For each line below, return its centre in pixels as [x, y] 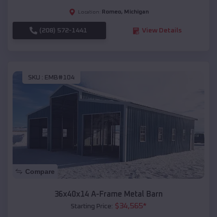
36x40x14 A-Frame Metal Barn [108, 194]
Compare [40, 172]
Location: [89, 12]
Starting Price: [92, 207]
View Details [162, 31]
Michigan [136, 12]
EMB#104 [60, 77]
